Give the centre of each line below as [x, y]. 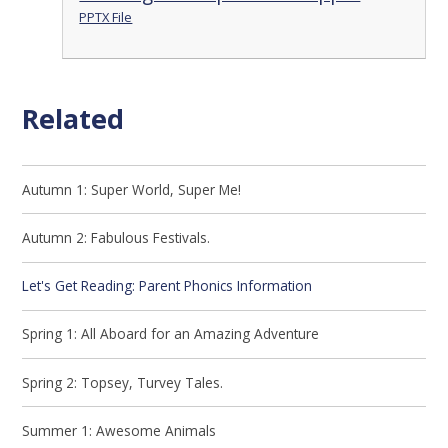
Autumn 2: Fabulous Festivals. [116, 237]
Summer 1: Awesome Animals [119, 430]
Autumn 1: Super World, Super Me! [132, 189]
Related [73, 118]
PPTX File [106, 16]
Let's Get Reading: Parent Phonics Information [167, 286]
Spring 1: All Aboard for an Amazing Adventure [171, 334]
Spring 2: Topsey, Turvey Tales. [123, 382]
